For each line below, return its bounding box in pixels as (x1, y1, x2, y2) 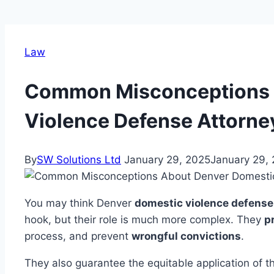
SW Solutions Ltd (37, 154, 121, 166)
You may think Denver (24, 197, 135, 210)
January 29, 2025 (124, 154, 210, 166)
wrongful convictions (131, 230, 241, 243)
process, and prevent (24, 230, 131, 243)
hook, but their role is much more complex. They (24, 213, 264, 226)
